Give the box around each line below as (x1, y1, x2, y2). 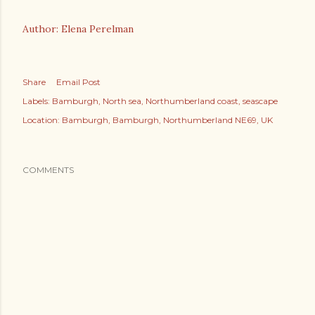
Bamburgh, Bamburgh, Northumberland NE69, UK (62, 115, 273, 125)
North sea (103, 96, 141, 106)
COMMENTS (22, 165, 74, 175)
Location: (22, 115, 62, 125)
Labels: (22, 96, 50, 106)
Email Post (56, 77, 101, 87)
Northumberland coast (146, 96, 238, 106)
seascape (243, 96, 278, 106)
